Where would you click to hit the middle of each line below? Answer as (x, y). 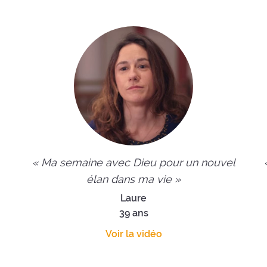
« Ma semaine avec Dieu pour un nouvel (133, 163)
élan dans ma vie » (133, 179)
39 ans (133, 213)
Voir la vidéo (133, 234)
